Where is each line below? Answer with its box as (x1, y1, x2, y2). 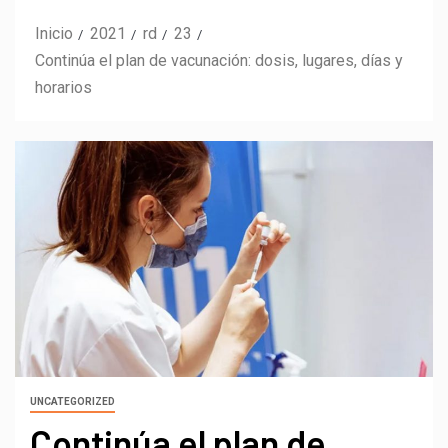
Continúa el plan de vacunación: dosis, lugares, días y (35, 50, 403, 70)
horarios (35, 77, 92, 97)
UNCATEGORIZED (30, 396, 115, 408)
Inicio (35, 23, 73, 43)
